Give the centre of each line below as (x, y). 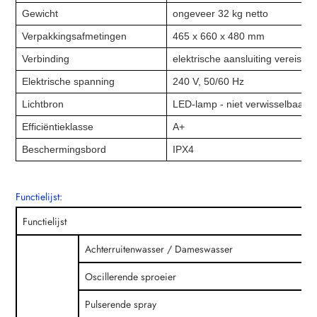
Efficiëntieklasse (58, 126)
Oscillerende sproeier (131, 276)
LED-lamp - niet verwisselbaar (240, 104)
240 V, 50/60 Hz (209, 81)
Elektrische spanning (69, 81)
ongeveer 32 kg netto (221, 13)
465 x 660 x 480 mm (219, 36)
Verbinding (46, 58)
